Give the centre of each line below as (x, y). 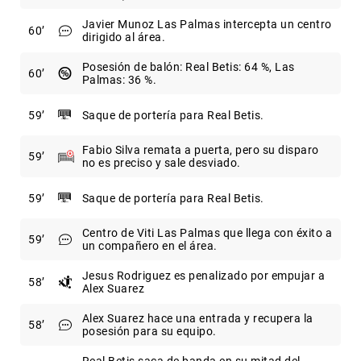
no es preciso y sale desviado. (161, 163)
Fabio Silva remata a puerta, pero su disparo (200, 150)
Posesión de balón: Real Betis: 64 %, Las (188, 67)
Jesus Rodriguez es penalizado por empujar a (203, 276)
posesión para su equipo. (149, 332)
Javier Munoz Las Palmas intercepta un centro (207, 25)
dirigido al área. (123, 37)
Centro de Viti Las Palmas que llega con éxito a (207, 233)
